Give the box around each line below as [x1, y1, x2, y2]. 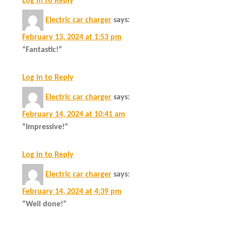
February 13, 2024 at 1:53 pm [22, 33, 122, 41]
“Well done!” [22, 200, 67, 208]
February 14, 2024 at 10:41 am [22, 110, 125, 119]
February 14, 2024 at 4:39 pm [22, 187, 122, 196]
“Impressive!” [22, 123, 68, 131]
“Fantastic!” [22, 45, 62, 54]
